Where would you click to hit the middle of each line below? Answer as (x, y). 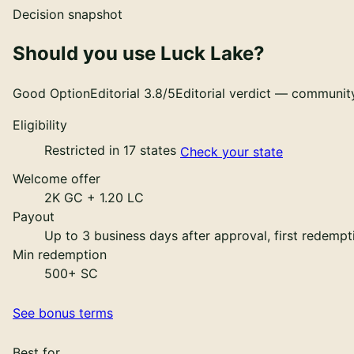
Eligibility (40, 124)
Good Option (51, 93)
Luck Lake (207, 53)
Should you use (87, 53)
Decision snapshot (68, 14)
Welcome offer (56, 178)
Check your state (232, 151)
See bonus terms (63, 313)
